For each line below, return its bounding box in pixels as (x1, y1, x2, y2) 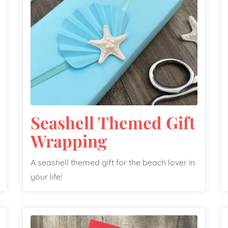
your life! (31, 172, 62, 182)
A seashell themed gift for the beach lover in (31, 157, 195, 168)
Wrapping (31, 129, 107, 152)
